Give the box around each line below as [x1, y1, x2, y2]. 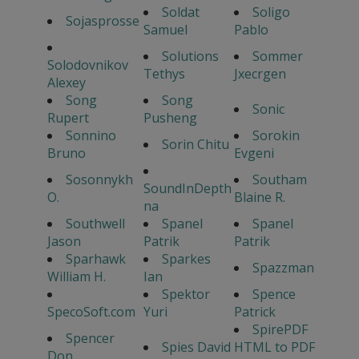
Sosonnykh [65, 171, 133, 189]
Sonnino [65, 127, 116, 145]
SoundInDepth [143, 179, 232, 198]
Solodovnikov [46, 56, 128, 75]
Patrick [233, 303, 276, 321]
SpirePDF [252, 321, 308, 339]
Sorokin [252, 127, 300, 145]
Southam [252, 171, 307, 189]
